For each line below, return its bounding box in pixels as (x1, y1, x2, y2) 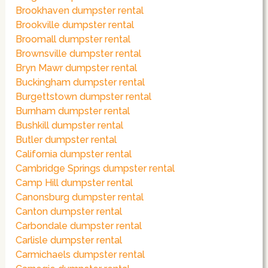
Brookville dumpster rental (16, 19, 135, 31)
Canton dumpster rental (16, 206, 123, 218)
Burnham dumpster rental (16, 105, 130, 117)
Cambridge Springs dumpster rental (16, 163, 175, 175)
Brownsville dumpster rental (16, 48, 142, 60)
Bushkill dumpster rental (16, 120, 124, 132)
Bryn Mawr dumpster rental (16, 62, 138, 74)
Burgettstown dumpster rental (16, 91, 152, 103)
